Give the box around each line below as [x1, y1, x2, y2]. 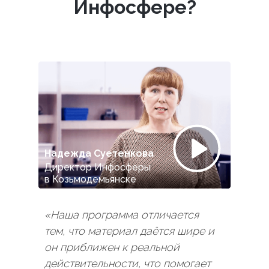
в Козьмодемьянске [44, 174, 136, 185]
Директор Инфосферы [44, 162, 151, 173]
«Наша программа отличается [44, 208, 199, 221]
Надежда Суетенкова [44, 148, 154, 159]
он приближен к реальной [44, 241, 180, 253]
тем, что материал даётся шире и [44, 225, 214, 237]
